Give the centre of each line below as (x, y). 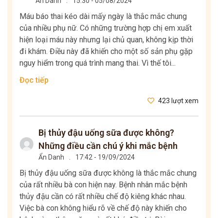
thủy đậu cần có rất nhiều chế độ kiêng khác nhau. (103, 197)
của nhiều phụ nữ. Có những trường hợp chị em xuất (106, 28)
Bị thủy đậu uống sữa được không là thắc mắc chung (108, 173)
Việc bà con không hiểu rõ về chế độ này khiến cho (103, 208)
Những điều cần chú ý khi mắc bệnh (108, 146)
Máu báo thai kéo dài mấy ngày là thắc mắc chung (103, 17)
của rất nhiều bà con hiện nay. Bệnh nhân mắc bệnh (103, 185)
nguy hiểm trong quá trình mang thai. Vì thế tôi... (98, 63)
